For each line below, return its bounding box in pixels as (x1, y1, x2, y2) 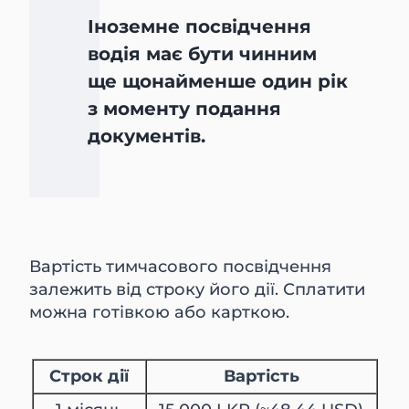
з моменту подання (88, 98, 282, 121)
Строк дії (49, 366, 129, 387)
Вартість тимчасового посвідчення (29, 257, 332, 278)
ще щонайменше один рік (88, 70, 349, 93)
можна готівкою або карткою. (29, 302, 290, 323)
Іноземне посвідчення (88, 16, 312, 38)
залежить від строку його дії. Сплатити (29, 279, 366, 300)
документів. (88, 125, 206, 148)
